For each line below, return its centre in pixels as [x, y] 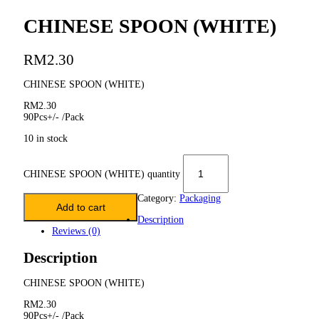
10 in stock [46, 138]
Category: [158, 198]
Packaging [200, 198]
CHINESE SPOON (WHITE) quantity [102, 174]
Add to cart [80, 207]
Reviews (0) [76, 231]
